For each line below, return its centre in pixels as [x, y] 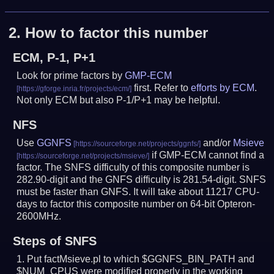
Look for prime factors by [71, 76]
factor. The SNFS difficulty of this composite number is [133, 168]
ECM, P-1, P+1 [54, 58]
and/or [217, 143]
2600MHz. [39, 217]
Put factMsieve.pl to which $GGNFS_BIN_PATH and [141, 259]
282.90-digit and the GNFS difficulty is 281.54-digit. [128, 180]
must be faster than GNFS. [74, 192]
